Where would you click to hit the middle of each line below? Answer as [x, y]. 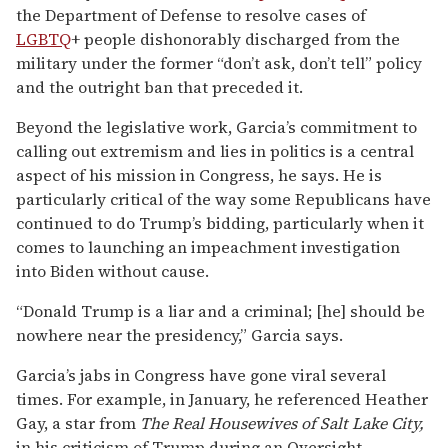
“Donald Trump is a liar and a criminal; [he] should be [220, 310]
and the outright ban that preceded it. [159, 86]
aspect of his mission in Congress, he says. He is [199, 174]
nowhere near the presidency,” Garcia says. [179, 334]
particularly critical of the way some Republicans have [223, 198]
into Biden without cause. [112, 270]
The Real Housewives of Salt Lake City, [282, 422]
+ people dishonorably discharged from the [235, 38]
